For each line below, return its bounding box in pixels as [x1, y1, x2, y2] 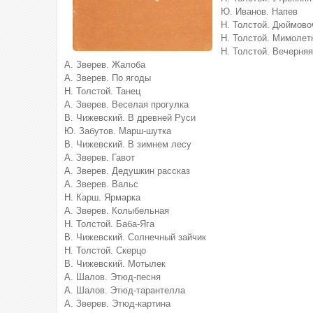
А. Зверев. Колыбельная [64, 205, 169, 216]
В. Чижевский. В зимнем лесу [64, 139, 191, 150]
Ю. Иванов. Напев [221, 6, 298, 17]
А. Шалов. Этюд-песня [64, 272, 161, 282]
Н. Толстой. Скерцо [64, 245, 146, 256]
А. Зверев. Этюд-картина [64, 298, 170, 309]
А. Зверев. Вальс [64, 179, 138, 189]
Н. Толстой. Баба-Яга [64, 219, 154, 229]
